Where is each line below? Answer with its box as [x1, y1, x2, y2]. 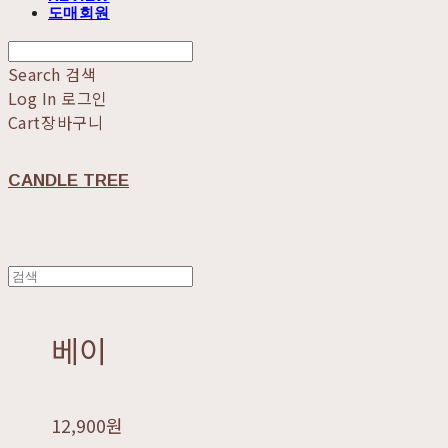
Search [8, 62, 61, 86]
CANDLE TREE [8, 171, 129, 190]
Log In [8, 86, 57, 110]
